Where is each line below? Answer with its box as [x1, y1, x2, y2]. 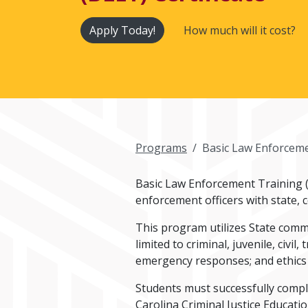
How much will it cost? [184, 22, 296, 38]
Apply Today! [89, 22, 155, 38]
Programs [135, 140, 187, 155]
